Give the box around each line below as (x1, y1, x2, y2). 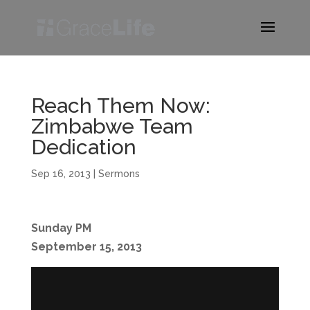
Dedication (30, 135, 136, 159)
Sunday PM (30, 221, 91, 235)
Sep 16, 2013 (30, 168, 91, 179)
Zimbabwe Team (30, 114, 193, 138)
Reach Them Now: (30, 93, 210, 118)
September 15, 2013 (30, 240, 142, 253)
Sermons (98, 168, 140, 179)
